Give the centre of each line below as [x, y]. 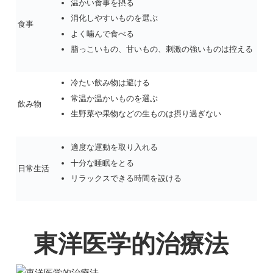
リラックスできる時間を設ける [126, 179]
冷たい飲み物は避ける [110, 82]
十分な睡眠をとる [102, 163]
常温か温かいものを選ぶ [114, 98]
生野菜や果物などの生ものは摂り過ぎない [146, 114]
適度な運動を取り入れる [114, 147]
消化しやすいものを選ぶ [114, 18]
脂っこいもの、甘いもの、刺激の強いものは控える [161, 49]
